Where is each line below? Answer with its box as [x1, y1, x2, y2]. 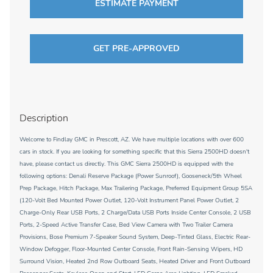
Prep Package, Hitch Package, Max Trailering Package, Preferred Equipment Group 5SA [19, 184, 252, 193]
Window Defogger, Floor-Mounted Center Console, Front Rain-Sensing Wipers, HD [19, 245, 243, 253]
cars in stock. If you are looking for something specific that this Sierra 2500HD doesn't [19, 147, 249, 156]
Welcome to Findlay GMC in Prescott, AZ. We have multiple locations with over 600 [19, 135, 244, 144]
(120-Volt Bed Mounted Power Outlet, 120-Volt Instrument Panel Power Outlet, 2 [19, 196, 239, 205]
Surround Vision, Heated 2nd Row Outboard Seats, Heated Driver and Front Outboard [19, 257, 250, 266]
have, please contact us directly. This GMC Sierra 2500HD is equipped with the [19, 160, 233, 168]
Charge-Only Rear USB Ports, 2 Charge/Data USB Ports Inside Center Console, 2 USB [19, 208, 251, 217]
